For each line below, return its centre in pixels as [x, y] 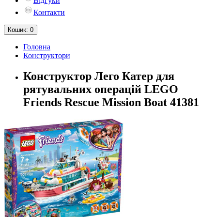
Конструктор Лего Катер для [99, 76]
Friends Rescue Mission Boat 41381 [111, 102]
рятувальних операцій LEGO [101, 89]
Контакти [49, 12]
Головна [37, 47]
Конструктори [47, 55]
